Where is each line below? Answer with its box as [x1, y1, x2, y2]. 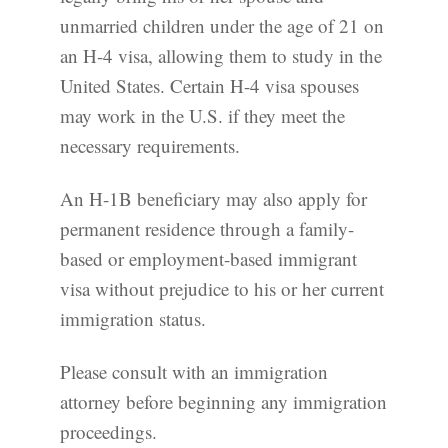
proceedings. [60, 418, 157, 444]
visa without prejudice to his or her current [60, 276, 384, 302]
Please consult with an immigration [60, 358, 328, 384]
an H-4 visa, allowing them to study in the [60, 43, 382, 69]
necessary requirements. [60, 133, 240, 159]
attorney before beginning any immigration [60, 388, 387, 414]
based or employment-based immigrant [60, 246, 357, 272]
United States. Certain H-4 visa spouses [60, 73, 359, 99]
